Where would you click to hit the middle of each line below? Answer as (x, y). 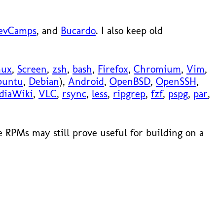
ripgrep (129, 94)
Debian (44, 81)
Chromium (157, 69)
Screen (32, 69)
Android (86, 81)
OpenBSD (130, 81)
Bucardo (78, 30)
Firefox (113, 69)
